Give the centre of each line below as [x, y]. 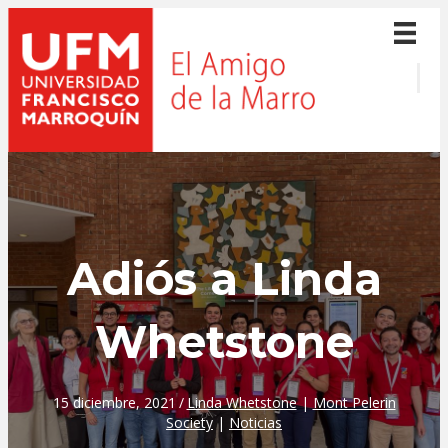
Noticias [255, 423]
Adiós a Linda [224, 279]
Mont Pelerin [354, 403]
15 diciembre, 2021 [114, 403]
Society [189, 423]
